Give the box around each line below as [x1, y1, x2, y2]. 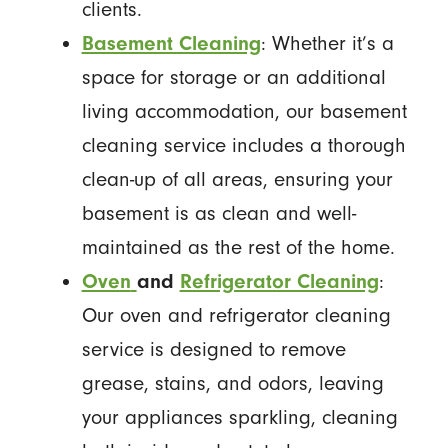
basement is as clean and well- [81, 201, 356, 225]
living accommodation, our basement [81, 99, 407, 123]
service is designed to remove [81, 337, 346, 361]
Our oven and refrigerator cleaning [81, 303, 391, 327]
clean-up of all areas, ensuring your [81, 167, 393, 191]
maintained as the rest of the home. [81, 235, 395, 259]
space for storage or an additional [81, 65, 386, 89]
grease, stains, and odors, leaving [81, 371, 384, 395]
